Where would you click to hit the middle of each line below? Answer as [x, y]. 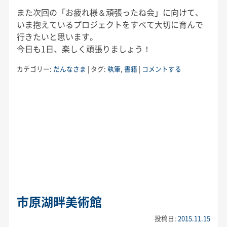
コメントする [161, 68]
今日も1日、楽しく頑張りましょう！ [84, 48]
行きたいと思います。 [57, 36]
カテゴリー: [35, 68]
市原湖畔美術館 [59, 201]
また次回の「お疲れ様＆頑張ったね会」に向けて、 [110, 12]
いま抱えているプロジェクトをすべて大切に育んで [110, 24]
